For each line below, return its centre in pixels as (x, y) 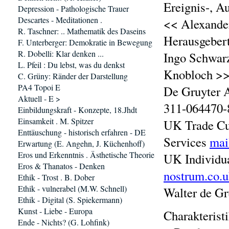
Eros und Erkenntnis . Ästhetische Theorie (86, 155)
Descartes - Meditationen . (60, 20)
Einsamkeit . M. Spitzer (56, 121)
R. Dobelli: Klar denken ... (61, 53)
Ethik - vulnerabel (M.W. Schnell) (72, 188)
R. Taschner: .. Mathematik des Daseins (82, 31)
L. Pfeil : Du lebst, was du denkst (71, 65)
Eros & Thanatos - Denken (61, 166)
